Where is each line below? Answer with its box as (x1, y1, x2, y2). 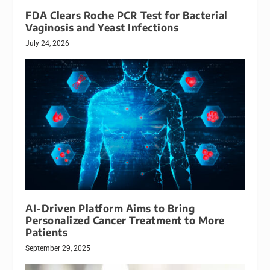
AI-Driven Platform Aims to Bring (25, 201, 195, 215)
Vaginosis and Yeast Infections (25, 20, 179, 34)
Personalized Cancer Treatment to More (25, 213, 225, 227)
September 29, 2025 (25, 243, 91, 253)
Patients (25, 225, 68, 239)
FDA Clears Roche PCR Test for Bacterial (25, 8, 228, 22)
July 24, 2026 (25, 39, 70, 48)
